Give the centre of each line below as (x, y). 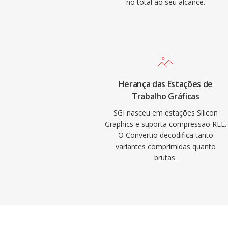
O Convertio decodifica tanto (165, 135)
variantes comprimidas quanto (165, 146)
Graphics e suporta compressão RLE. (165, 124)
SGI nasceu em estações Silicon (165, 113)
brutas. (166, 158)
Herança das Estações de (166, 84)
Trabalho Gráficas (166, 96)
